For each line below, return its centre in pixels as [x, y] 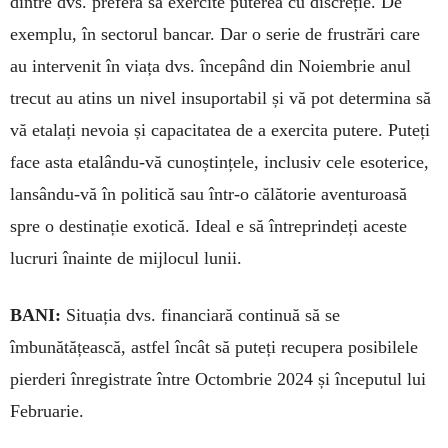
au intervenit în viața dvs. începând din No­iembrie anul [210, 65]
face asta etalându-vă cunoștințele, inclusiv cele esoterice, [219, 161]
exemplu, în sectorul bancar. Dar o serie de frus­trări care [215, 33]
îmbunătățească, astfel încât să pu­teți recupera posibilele [214, 346]
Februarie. [47, 410]
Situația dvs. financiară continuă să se [200, 314]
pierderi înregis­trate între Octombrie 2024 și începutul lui [218, 378]
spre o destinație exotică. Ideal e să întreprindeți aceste [208, 225]
